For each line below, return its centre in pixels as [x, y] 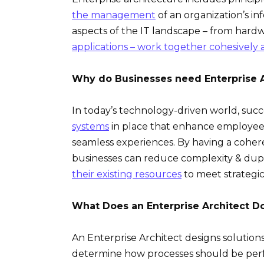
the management [114, 15]
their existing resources [127, 174]
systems [90, 126]
